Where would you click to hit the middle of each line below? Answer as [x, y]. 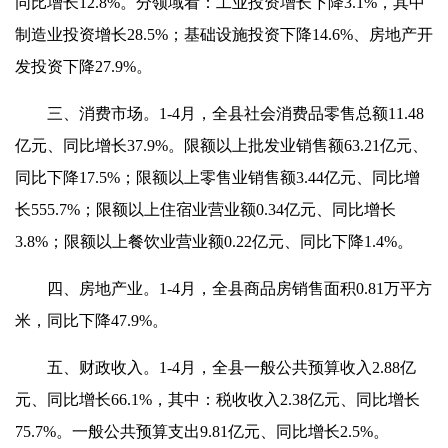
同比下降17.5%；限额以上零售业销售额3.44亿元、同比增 [217, 177]
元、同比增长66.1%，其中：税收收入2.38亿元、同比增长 [217, 399]
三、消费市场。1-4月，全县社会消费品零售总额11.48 [219, 113]
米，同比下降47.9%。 [91, 320]
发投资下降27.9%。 [83, 66]
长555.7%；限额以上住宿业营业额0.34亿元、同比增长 [205, 209]
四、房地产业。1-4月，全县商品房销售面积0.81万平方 [223, 288]
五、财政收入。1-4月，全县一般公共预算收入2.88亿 [215, 367]
